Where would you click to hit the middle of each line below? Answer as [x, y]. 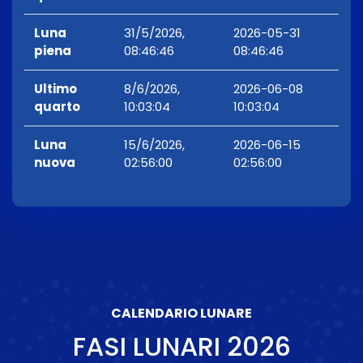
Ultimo [56, 89]
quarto [57, 107]
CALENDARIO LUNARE [181, 314]
